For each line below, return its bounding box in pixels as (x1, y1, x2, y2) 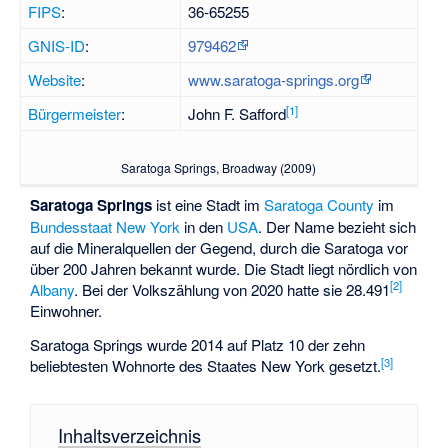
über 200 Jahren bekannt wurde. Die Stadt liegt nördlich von (30, 257, 418, 279)
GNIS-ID (28, 35, 86, 57)
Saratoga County (264, 193, 375, 215)
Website (28, 69, 82, 91)
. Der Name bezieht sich (258, 215, 417, 237)
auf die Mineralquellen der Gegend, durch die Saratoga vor (30, 236, 409, 258)
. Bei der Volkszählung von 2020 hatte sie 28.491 (74, 278, 391, 300)
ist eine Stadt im (152, 193, 265, 215)
